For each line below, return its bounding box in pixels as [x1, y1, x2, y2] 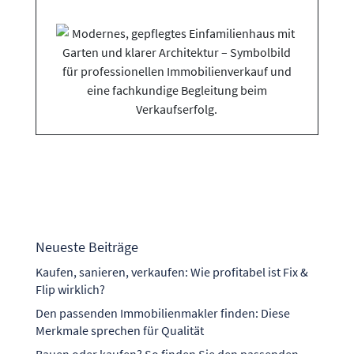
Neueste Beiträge [35, 238, 138, 256]
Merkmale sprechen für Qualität [35, 322, 204, 338]
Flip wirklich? [35, 281, 105, 297]
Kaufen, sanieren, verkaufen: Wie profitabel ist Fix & [35, 264, 308, 280]
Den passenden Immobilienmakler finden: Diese [35, 305, 290, 321]
